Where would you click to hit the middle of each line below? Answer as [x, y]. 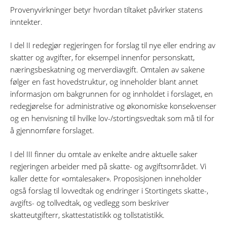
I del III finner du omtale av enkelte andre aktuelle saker [104, 154]
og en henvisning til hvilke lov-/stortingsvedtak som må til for [112, 118]
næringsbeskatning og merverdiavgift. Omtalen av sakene [107, 70]
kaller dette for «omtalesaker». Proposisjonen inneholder [106, 178]
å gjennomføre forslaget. [52, 130]
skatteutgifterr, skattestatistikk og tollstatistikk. [87, 215]
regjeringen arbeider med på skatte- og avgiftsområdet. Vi [108, 166]
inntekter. [26, 22]
